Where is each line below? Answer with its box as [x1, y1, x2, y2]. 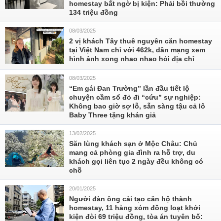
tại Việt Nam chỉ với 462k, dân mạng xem [69, 46, 205, 54]
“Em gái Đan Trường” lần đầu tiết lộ [69, 84, 189, 92]
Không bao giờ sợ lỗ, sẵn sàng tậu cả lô [69, 102, 205, 110]
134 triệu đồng [69, 8, 118, 16]
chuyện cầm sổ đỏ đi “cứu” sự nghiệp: [69, 93, 201, 101]
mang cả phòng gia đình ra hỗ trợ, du [69, 148, 195, 156]
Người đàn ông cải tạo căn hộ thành [69, 195, 192, 203]
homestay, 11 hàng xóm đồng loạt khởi [69, 204, 200, 212]
